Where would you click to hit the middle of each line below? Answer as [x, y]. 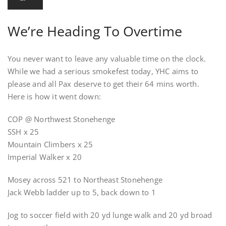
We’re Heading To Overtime [95, 31]
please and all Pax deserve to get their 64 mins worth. [105, 84]
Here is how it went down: [54, 96]
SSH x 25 [23, 132]
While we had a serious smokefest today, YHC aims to [103, 71]
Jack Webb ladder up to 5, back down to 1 [82, 192]
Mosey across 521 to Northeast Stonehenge [85, 180]
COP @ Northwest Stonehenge [62, 119]
